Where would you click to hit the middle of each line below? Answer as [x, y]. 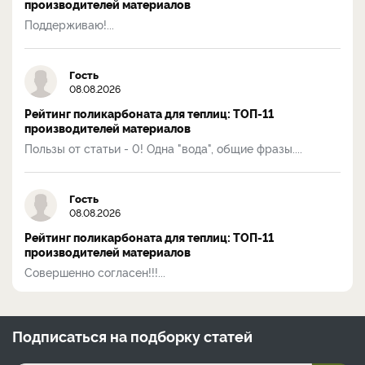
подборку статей [191, 335]
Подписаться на [71, 335]
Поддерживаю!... [69, 24]
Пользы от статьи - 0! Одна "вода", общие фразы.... [163, 147]
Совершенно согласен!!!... [95, 271]
